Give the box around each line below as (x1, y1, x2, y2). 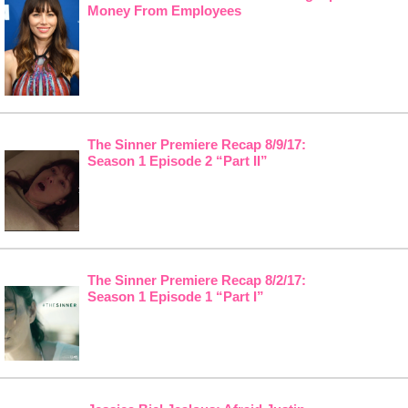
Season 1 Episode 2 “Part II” (87, 152, 268, 168)
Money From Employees (87, 3, 241, 18)
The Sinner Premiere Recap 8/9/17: (87, 136, 306, 152)
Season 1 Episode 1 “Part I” (87, 288, 264, 304)
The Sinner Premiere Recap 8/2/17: (87, 271, 306, 288)
